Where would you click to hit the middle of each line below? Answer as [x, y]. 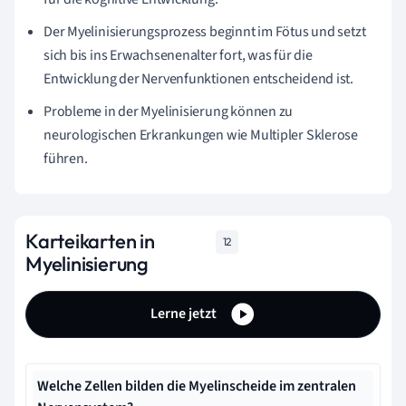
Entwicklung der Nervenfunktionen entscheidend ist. [198, 78]
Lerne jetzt [185, 313]
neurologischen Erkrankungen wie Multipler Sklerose [201, 135]
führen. [66, 158]
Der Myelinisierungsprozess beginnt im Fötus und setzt [205, 31]
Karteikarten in [90, 241]
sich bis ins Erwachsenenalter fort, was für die [178, 55]
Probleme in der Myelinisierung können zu [169, 111]
